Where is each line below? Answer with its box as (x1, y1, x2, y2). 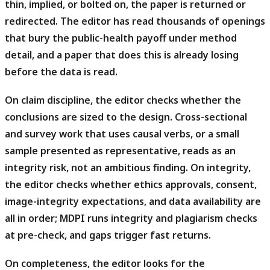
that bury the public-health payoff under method (5, 31, 237, 45)
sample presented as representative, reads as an (5, 143, 236, 157)
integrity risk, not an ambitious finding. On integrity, (5, 160, 251, 174)
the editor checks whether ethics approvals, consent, (5, 177, 257, 191)
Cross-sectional (172, 110, 247, 124)
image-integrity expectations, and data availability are (5, 194, 261, 208)
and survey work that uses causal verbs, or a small (5, 127, 239, 140)
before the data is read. (5, 64, 118, 78)
